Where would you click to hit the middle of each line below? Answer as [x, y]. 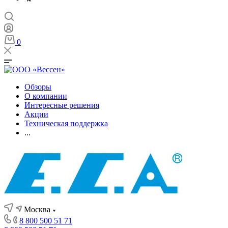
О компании [46, 96]
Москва [37, 209]
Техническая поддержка [66, 123]
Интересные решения [62, 105]
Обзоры [38, 87]
